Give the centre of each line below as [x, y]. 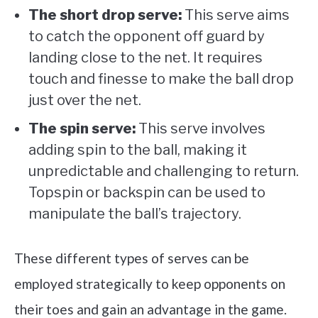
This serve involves [201, 129]
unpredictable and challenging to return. [164, 171]
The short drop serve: [105, 15]
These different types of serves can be [132, 258]
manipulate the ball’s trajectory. [135, 214]
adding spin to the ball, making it [138, 150]
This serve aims [236, 15]
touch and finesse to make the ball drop [161, 79]
